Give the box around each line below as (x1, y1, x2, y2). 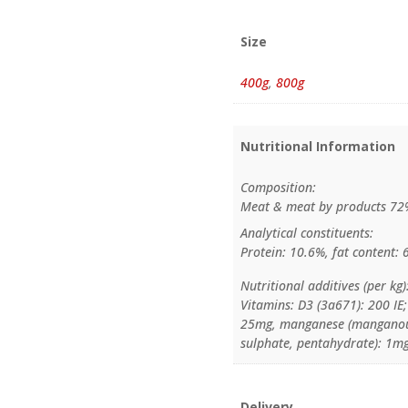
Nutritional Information (240, 138, 396, 156)
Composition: (240, 178, 317, 197)
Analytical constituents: (240, 224, 374, 242)
